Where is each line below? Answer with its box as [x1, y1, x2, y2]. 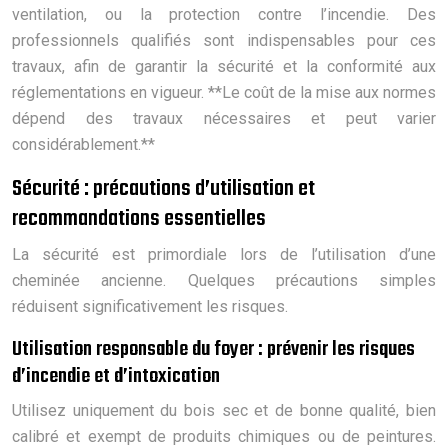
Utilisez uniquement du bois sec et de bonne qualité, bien [12, 400, 436, 420]
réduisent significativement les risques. [12, 296, 288, 316]
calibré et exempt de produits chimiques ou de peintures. [12, 426, 436, 446]
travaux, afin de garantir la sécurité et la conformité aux [12, 56, 436, 76]
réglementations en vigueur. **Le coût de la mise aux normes [12, 82, 436, 102]
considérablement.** [12, 134, 155, 154]
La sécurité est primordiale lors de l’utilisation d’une [12, 244, 436, 264]
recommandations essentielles [12, 200, 266, 237]
